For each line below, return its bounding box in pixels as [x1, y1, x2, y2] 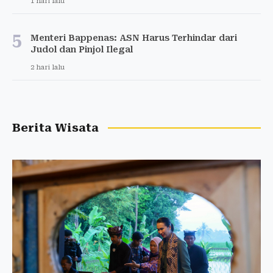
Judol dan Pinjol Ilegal [30, 44, 133, 54]
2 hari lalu [30, 63, 65, 71]
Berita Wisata [12, 121, 99, 135]
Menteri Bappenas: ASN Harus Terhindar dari [30, 32, 237, 43]
